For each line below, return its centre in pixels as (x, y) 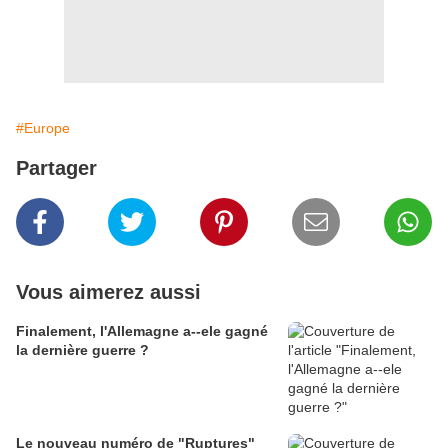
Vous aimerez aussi (108, 292)
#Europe (43, 128)
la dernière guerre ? (82, 350)
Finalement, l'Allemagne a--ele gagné (142, 331)
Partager (56, 168)
